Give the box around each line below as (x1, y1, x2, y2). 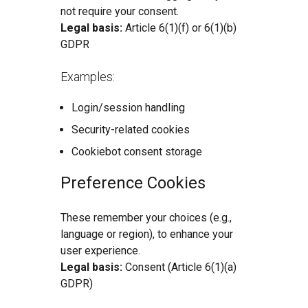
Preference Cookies (60, 173, 206, 192)
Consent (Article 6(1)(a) (125, 261, 236, 274)
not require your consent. (60, 5, 181, 18)
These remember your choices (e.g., (60, 211, 232, 224)
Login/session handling (71, 101, 185, 114)
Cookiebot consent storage (71, 145, 202, 158)
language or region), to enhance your (60, 228, 233, 241)
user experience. (60, 244, 143, 257)
